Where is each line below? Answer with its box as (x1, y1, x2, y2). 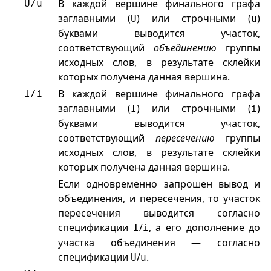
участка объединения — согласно (58, 236, 261, 250)
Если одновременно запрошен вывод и (58, 177, 261, 191)
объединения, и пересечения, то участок (58, 192, 261, 206)
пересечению (155, 131, 215, 145)
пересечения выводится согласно (58, 206, 261, 220)
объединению (154, 41, 217, 55)
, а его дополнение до (148, 221, 261, 235)
